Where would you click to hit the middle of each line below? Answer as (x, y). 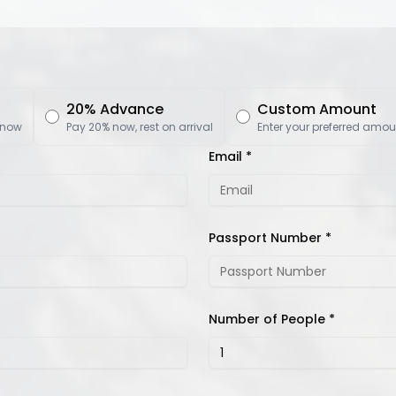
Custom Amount (317, 109)
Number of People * (272, 319)
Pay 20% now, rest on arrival (140, 127)
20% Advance (115, 109)
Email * (230, 156)
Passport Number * (270, 238)
